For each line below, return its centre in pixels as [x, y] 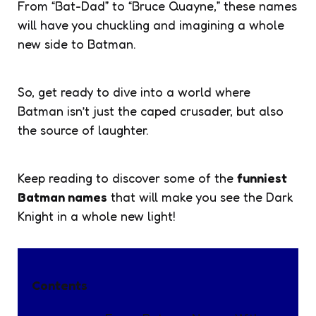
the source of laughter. [83, 129]
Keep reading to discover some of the [127, 177]
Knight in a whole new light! [97, 215]
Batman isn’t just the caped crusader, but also [151, 110]
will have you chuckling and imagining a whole [151, 24]
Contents [60, 285]
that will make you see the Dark [200, 196]
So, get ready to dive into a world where [134, 91]
